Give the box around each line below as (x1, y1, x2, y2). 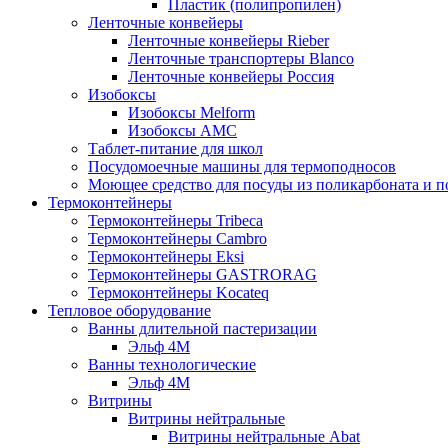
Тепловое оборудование (48, 302, 211, 319)
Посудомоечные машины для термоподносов (88, 158, 396, 175)
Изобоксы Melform (128, 104, 255, 121)
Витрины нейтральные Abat (168, 428, 360, 445)
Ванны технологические (88, 356, 256, 373)
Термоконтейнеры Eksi (88, 248, 244, 265)
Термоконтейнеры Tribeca (88, 212, 263, 229)
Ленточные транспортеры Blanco (128, 50, 354, 67)
